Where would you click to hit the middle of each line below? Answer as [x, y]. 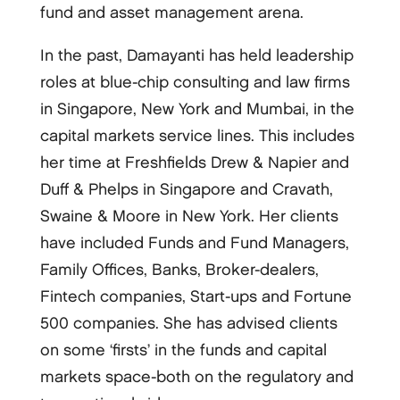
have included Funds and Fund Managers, [194, 243]
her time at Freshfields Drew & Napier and [194, 162]
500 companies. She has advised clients [188, 323]
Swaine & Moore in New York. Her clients [189, 216]
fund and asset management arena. [171, 12]
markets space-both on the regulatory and [196, 377]
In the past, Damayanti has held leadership [196, 55]
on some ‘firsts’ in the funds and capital [183, 350]
